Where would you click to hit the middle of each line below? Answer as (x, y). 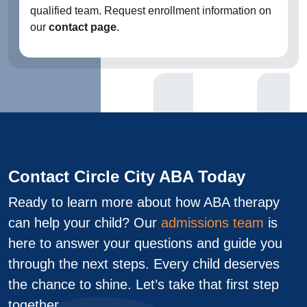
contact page (83, 27)
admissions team (212, 223)
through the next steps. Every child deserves (144, 264)
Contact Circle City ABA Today (127, 176)
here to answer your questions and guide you (145, 243)
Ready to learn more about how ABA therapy (144, 202)
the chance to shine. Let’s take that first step (144, 284)
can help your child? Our (85, 223)
